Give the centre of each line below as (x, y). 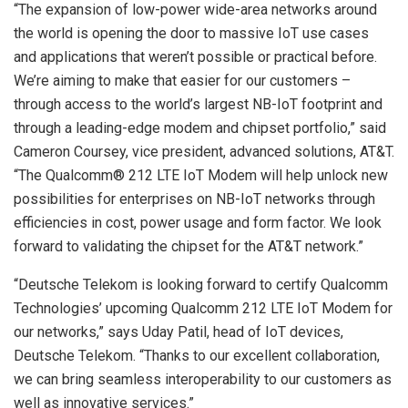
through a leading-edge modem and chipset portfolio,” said (200, 127)
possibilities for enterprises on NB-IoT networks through (194, 199)
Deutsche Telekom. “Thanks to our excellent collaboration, (197, 355)
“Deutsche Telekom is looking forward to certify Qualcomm (201, 284)
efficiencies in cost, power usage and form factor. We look (198, 222)
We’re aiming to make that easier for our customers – (182, 80)
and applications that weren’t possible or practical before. (195, 56)
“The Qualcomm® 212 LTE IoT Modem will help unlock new (201, 175)
